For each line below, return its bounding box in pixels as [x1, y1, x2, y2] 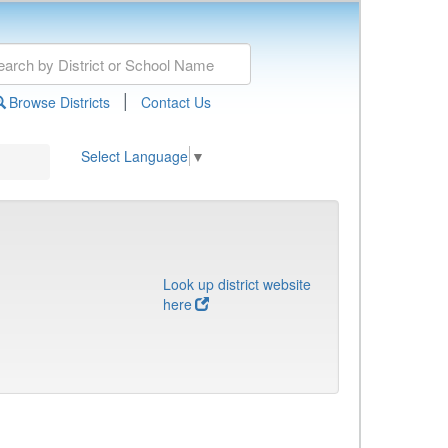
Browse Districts [8, 92, 110, 112]
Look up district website [163, 274, 311, 294]
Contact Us [140, 92, 211, 112]
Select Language [81, 146, 188, 167]
